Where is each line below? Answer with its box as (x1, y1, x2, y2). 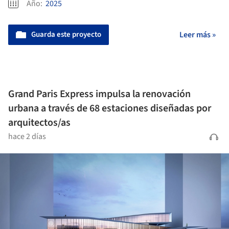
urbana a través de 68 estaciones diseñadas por (8, 101, 211, 116)
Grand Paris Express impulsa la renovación (8, 86, 191, 101)
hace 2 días (8, 130, 46, 142)
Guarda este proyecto (31, 29, 101, 40)
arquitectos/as (8, 115, 71, 130)
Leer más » (179, 29, 216, 40)
